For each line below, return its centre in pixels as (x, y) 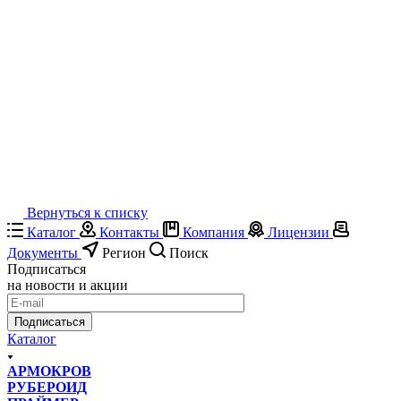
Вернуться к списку (87, 212)
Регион (124, 252)
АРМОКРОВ (49, 371)
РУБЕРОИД (47, 387)
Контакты (129, 232)
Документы (43, 252)
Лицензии (299, 232)
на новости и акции (68, 285)
